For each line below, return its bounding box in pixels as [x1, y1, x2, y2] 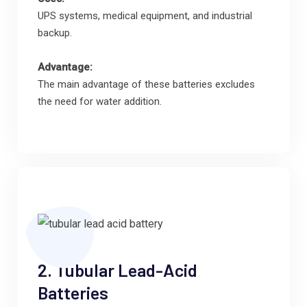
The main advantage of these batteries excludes [38, 77, 255, 90]
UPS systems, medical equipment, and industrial [38, 9, 252, 22]
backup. [38, 26, 72, 39]
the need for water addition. [38, 95, 162, 108]
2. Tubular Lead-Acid [38, 258, 197, 280]
